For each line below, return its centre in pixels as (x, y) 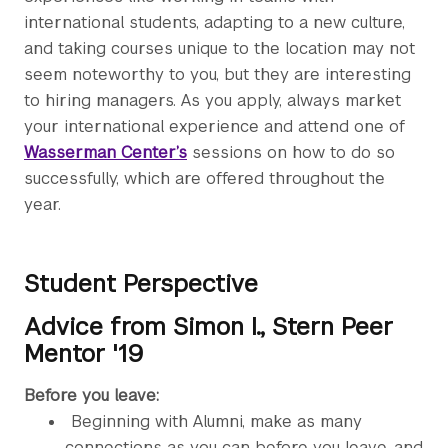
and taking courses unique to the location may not (219, 48)
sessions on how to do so (291, 152)
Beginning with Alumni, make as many (216, 421)
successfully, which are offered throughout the (204, 178)
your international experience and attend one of (214, 126)
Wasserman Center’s (105, 152)
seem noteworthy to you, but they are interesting (217, 74)
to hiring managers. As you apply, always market (212, 100)
